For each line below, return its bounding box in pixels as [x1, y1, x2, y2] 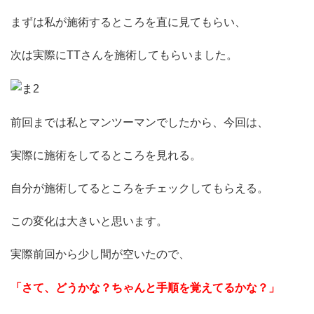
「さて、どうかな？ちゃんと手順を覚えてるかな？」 [11, 281, 280, 294]
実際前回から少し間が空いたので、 [11, 248, 190, 261]
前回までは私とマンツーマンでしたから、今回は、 [11, 116, 268, 128]
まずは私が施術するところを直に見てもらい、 [11, 16, 246, 29]
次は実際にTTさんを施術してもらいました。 [11, 49, 238, 62]
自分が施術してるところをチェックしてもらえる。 [11, 182, 268, 194]
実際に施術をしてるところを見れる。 [11, 149, 201, 161]
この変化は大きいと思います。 [11, 215, 168, 228]
